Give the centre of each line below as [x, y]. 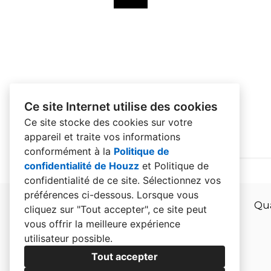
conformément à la [69, 151]
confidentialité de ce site [81, 180]
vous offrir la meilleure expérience [102, 224]
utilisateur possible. [68, 238]
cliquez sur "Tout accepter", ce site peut [116, 209]
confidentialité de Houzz [82, 166]
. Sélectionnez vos [179, 180]
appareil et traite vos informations [102, 137]
